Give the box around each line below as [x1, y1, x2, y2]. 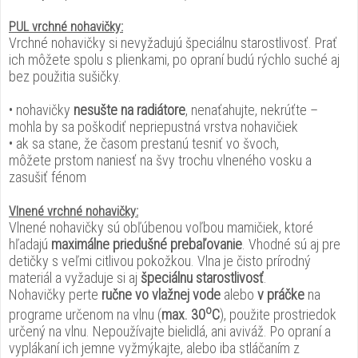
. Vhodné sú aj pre [242, 236, 340, 253]
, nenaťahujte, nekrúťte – [185, 101, 318, 118]
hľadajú [9, 236, 51, 253]
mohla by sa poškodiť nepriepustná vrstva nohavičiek [9, 118, 298, 135]
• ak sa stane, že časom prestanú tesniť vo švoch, [9, 135, 279, 152]
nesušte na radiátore [74, 101, 185, 118]
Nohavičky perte [9, 286, 101, 303]
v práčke [257, 286, 304, 303]
